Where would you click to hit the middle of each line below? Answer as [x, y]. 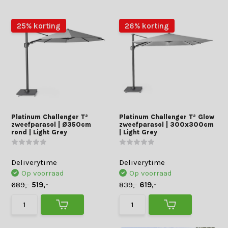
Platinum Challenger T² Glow [167, 117]
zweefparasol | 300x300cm [166, 124]
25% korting [39, 26]
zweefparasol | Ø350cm [51, 124]
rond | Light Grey [39, 132]
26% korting [147, 26]
